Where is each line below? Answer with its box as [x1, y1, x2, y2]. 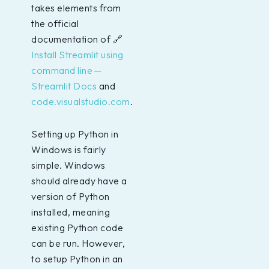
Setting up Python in [31, 127, 118, 140]
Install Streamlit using [31, 48, 124, 61]
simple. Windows [31, 159, 106, 171]
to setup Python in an [31, 252, 123, 265]
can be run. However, [31, 237, 125, 249]
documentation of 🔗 [31, 32, 122, 45]
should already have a [31, 174, 127, 187]
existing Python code [31, 221, 123, 234]
